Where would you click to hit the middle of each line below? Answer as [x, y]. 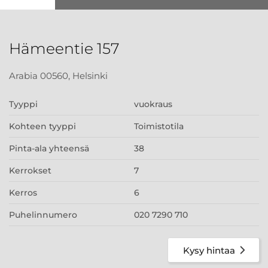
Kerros [23, 193]
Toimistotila [159, 126]
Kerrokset [30, 170]
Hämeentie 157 [64, 48]
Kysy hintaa [209, 250]
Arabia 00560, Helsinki [58, 76]
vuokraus [153, 104]
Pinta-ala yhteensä [49, 148]
